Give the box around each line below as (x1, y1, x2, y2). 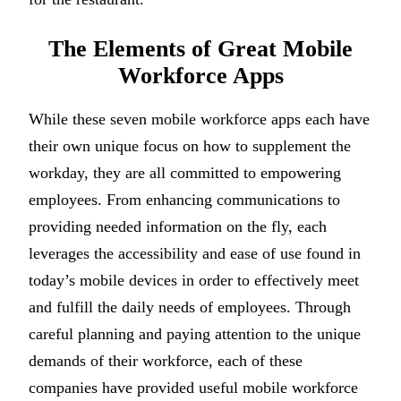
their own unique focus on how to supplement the (29, 137, 351, 156)
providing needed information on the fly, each (29, 218, 327, 236)
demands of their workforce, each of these (29, 352, 303, 371)
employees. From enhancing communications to (29, 191, 340, 209)
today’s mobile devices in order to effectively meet (29, 271, 359, 290)
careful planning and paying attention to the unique (29, 325, 361, 344)
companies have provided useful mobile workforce (29, 379, 358, 397)
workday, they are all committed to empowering (29, 164, 341, 183)
